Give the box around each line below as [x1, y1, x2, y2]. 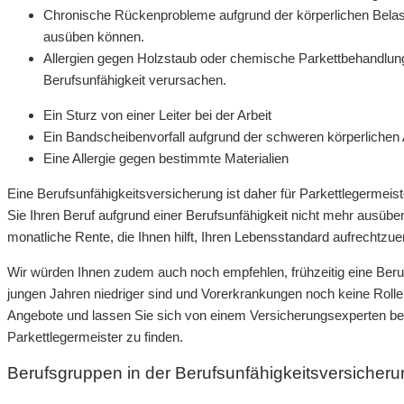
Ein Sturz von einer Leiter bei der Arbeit [43, 106, 271, 123]
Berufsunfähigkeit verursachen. [43, 71, 226, 87]
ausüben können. [43, 28, 144, 44]
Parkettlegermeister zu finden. [7, 328, 183, 344]
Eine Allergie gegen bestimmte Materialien [43, 150, 289, 166]
